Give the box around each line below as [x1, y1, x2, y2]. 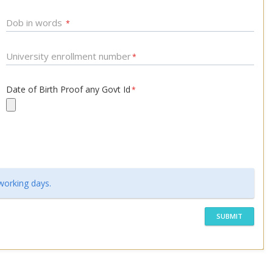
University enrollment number [5, 50, 131, 62]
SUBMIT [216, 211, 243, 221]
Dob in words [5, 16, 65, 29]
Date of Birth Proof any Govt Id [5, 83, 130, 95]
